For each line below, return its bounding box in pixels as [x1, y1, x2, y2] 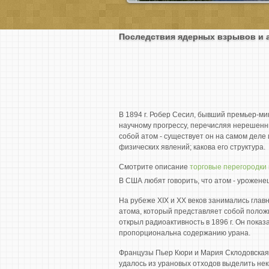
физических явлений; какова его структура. [119, 143, 265, 151]
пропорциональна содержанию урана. [119, 229, 250, 237]
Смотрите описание [119, 163, 190, 171]
